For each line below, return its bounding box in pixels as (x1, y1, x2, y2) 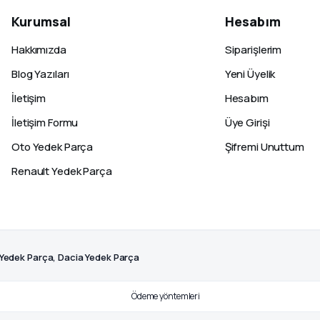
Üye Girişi (224, 115, 270, 130)
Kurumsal (11, 13, 71, 30)
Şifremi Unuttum (224, 139, 304, 154)
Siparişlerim (224, 42, 282, 57)
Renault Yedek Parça (11, 164, 112, 179)
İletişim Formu (11, 115, 79, 130)
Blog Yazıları (11, 66, 69, 81)
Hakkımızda (11, 42, 66, 57)
